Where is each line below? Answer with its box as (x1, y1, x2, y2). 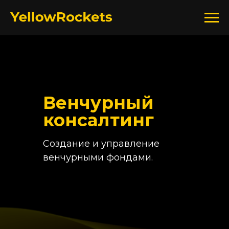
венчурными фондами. (43, 152, 153, 164)
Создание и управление (43, 138, 159, 150)
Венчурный (43, 92, 154, 114)
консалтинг (43, 109, 154, 131)
